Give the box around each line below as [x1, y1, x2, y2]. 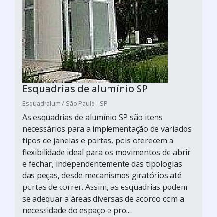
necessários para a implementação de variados [22, 123, 192, 134]
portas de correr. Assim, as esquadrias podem [22, 181, 187, 192]
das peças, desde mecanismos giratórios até [22, 170, 182, 181]
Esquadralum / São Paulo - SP [22, 98, 108, 108]
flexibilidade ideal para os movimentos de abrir [22, 146, 191, 157]
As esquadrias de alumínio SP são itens [22, 111, 163, 123]
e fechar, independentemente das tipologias [22, 158, 182, 169]
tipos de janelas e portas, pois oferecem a [22, 135, 173, 146]
